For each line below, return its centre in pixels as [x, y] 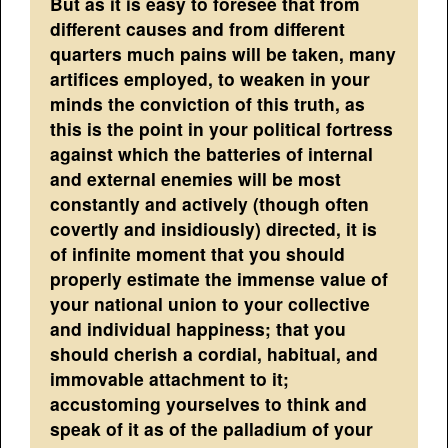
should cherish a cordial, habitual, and [214, 354]
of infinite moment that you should [198, 254]
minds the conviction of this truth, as [208, 104]
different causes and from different [198, 29]
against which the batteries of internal [212, 154]
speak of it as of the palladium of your [212, 429]
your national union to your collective [210, 304]
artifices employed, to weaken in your [210, 79]
